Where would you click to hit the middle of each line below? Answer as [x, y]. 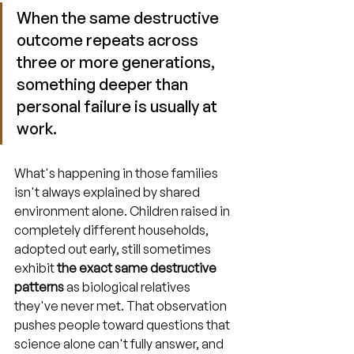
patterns [39, 287]
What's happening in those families [117, 173]
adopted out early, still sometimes [114, 249]
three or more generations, [117, 62]
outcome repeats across [109, 40]
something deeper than [104, 84]
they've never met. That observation [122, 306]
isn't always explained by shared [108, 192]
